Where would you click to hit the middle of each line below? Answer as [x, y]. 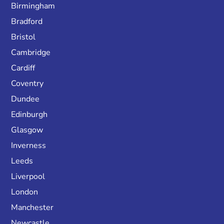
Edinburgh [29, 115]
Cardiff [23, 68]
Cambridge [31, 53]
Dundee [25, 99]
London [25, 192]
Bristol [23, 37]
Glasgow [27, 130]
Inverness [29, 146]
